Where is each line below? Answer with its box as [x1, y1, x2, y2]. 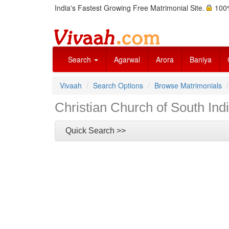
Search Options [93, 80, 143, 90]
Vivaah [60, 80, 82, 90]
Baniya [190, 54, 212, 64]
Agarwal [114, 54, 140, 64]
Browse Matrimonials [154, 80, 222, 90]
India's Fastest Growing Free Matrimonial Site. [55, 3, 207, 13]
